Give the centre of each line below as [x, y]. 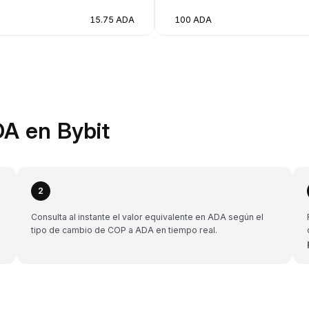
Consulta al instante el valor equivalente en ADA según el [147, 217]
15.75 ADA [112, 19]
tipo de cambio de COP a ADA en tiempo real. [124, 230]
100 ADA [193, 19]
